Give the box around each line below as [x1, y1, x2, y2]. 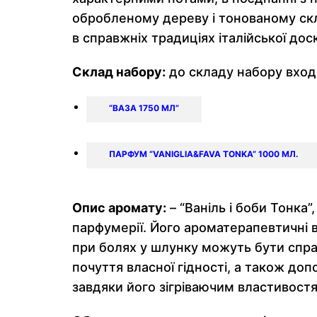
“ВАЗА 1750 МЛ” [108, 103, 179, 114]
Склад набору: [72, 64, 166, 79]
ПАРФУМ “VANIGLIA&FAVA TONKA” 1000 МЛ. [108, 149, 299, 160]
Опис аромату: [72, 200, 166, 216]
